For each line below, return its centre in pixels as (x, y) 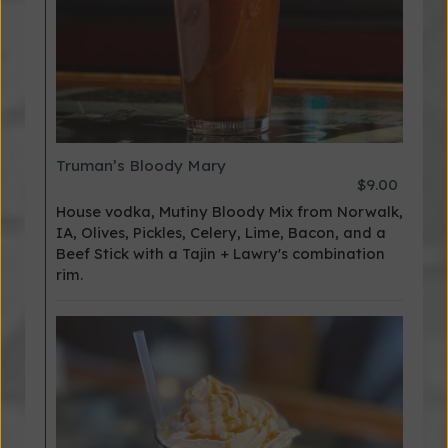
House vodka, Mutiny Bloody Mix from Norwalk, (229, 211)
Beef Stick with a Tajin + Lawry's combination (220, 253)
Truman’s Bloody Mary (141, 165)
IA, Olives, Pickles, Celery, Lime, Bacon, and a (221, 232)
